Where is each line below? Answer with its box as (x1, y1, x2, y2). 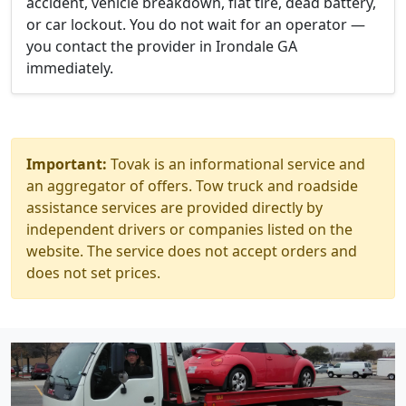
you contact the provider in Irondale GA (26, 36, 297, 56)
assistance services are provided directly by (26, 198, 323, 217)
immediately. (26, 58, 113, 78)
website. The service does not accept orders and (26, 241, 357, 261)
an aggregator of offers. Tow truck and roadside (26, 176, 358, 196)
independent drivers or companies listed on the (26, 219, 353, 239)
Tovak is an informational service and (107, 154, 365, 174)
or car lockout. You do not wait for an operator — (26, 14, 365, 34)
